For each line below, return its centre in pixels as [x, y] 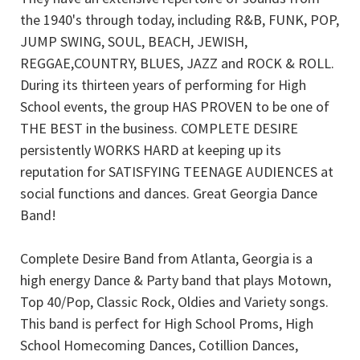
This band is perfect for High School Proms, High [167, 323]
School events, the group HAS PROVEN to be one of [175, 106]
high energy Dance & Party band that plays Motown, [176, 280]
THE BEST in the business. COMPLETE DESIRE [159, 128]
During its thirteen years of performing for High [163, 84]
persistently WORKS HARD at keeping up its [151, 149]
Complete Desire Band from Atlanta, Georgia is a [166, 258]
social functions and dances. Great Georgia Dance [169, 193]
